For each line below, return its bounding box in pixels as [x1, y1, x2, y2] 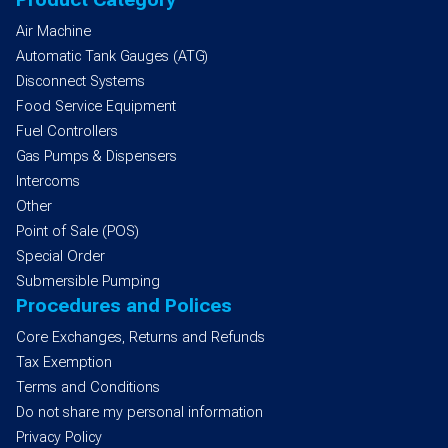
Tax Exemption [16, 354, 112, 372]
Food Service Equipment [16, 98, 176, 116]
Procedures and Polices [16, 294, 232, 318]
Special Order [16, 248, 105, 266]
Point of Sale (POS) [16, 223, 139, 241]
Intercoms [16, 173, 80, 191]
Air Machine [16, 23, 91, 41]
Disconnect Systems [16, 73, 145, 91]
